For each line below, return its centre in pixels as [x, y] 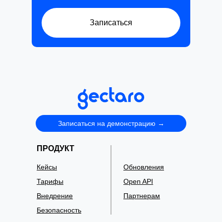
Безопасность [59, 210]
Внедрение [55, 196]
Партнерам [142, 196]
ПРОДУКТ [55, 148]
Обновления [144, 167]
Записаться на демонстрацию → [111, 123]
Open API [138, 181]
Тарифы [50, 181]
